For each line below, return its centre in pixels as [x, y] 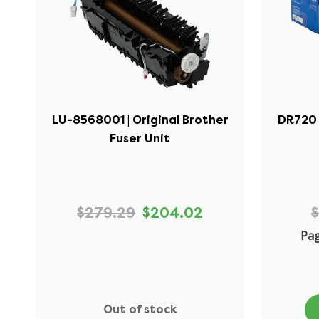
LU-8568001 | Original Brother [140, 120]
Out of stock [140, 309]
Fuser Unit [140, 138]
